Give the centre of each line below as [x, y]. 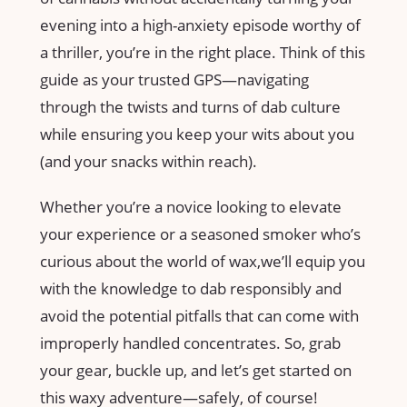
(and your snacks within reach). [149, 162]
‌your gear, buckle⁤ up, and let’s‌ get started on [196, 371]
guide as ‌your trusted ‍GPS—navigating [174, 80]
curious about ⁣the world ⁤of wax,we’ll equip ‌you [203, 262]
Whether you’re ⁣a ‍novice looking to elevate [191, 207]
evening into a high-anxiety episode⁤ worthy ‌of [200, 25]
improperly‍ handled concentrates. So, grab [190, 343]
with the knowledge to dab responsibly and [191, 289]
